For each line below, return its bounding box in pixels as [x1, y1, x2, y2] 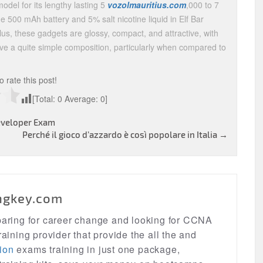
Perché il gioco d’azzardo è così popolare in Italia [22, 129, 219, 140]
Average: [62, 93, 100, 104]
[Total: [32, 93, 58, 104]
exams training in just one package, [14, 242, 180, 256]
